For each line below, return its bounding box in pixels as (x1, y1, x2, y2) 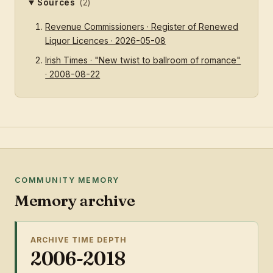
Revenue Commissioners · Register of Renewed (45, 21, 239, 32)
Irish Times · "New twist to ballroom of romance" (45, 54, 241, 65)
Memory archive (15, 190, 135, 210)
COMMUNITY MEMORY (15, 175, 119, 185)
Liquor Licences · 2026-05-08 (45, 35, 166, 46)
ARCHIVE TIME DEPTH (30, 235, 127, 244)
